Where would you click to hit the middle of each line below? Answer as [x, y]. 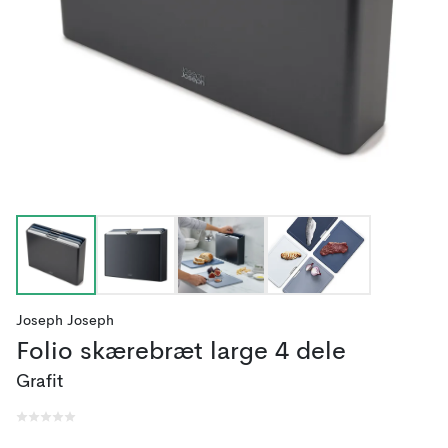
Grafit [39, 382]
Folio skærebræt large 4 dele [181, 352]
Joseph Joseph [65, 321]
